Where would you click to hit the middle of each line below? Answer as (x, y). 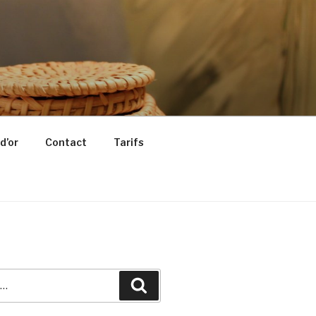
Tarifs (128, 142)
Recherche (177, 284)
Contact (66, 142)
